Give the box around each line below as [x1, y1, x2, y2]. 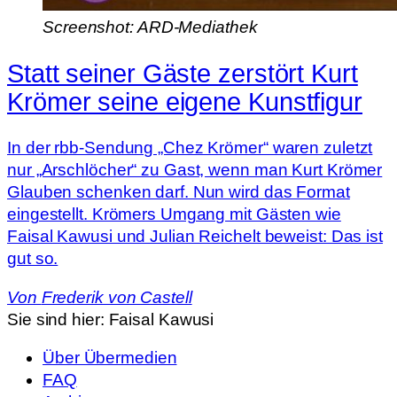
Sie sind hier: [7, 309, 109, 329]
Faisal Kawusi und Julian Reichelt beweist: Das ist [7, 227, 383, 246]
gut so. [7, 249, 58, 269]
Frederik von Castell [41, 287, 192, 307]
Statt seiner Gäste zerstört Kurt [7, 58, 358, 88]
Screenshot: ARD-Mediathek [43, 17, 258, 36]
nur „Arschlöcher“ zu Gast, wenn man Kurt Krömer [7, 160, 383, 180]
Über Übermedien [43, 348, 177, 368]
